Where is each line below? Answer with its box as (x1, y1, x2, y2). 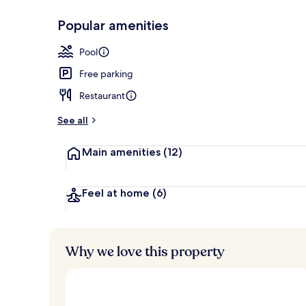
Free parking (79, 67, 133, 80)
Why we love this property (66, 242, 225, 261)
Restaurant (79, 89, 125, 102)
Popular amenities (57, 16, 169, 33)
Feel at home (82, 186, 152, 199)
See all (57, 113, 88, 126)
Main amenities (82, 145, 163, 158)
